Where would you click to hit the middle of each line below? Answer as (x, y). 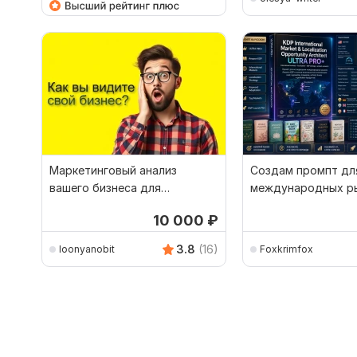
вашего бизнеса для (105, 188)
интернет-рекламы (101, 206)
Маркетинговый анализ (113, 171)
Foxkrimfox (286, 249)
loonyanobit (87, 249)
